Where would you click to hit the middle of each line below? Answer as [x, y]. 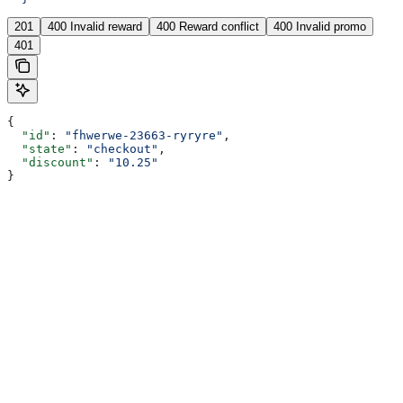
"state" [40, 149]
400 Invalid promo [320, 27]
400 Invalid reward [95, 27]
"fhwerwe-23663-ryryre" [144, 136]
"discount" [50, 163]
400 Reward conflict [208, 27]
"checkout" [122, 149]
